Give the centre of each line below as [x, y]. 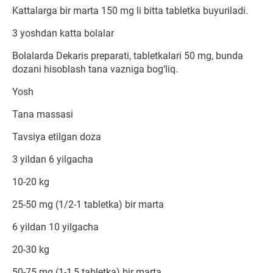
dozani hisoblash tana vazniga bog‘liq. [95, 69]
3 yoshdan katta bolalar [63, 34]
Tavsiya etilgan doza [57, 137]
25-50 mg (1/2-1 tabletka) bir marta [88, 205]
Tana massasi [43, 115]
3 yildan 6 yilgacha [53, 160]
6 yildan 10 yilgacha [55, 227]
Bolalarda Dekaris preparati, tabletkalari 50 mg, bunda [128, 56]
